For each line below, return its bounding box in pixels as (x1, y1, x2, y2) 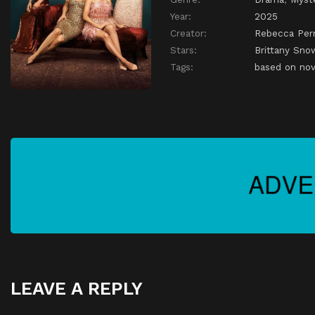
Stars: (170, 44, 197, 56)
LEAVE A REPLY (11, 278, 143, 300)
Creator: (170, 27, 207, 39)
